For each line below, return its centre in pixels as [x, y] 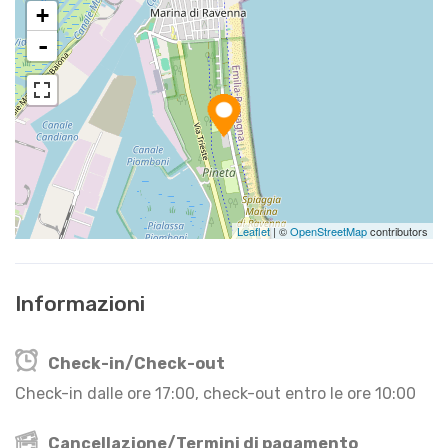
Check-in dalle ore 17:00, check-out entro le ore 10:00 [215, 393]
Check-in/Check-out [135, 363]
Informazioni [80, 303]
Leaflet [253, 230]
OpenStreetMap [328, 230]
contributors [397, 230]
